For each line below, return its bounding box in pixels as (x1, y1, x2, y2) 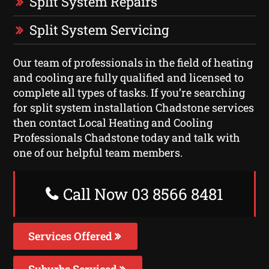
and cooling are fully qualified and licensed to (13, 70, 244, 85)
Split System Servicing (29, 20, 169, 38)
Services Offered (28, 228, 115, 243)
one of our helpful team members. (13, 145, 183, 160)
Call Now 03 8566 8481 (59, 183, 223, 204)
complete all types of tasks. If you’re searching (13, 85, 246, 100)
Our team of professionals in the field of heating (13, 55, 253, 70)
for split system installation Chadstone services (13, 100, 255, 115)
